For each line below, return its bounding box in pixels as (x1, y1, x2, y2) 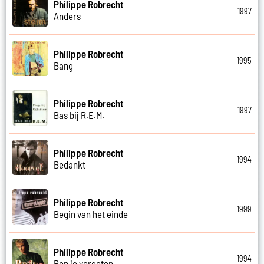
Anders (54, 9, 81, 22)
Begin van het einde (54, 207, 128, 220)
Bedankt (54, 158, 86, 170)
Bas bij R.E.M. (54, 108, 105, 121)
